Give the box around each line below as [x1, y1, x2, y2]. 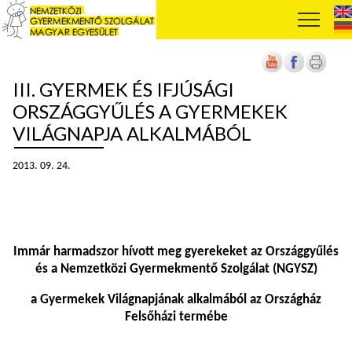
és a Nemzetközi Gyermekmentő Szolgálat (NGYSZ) [35, 262, 317, 276]
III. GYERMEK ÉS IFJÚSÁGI [13, 78, 234, 101]
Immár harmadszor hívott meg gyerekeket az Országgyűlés [13, 245, 339, 258]
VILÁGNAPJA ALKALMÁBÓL [13, 122, 251, 145]
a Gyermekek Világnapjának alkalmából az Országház [31, 293, 321, 306]
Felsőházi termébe [124, 310, 228, 324]
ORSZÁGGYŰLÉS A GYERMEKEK [13, 100, 288, 123]
